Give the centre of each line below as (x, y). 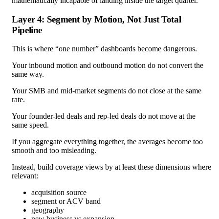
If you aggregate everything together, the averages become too (107, 142)
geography (48, 210)
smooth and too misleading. (54, 151)
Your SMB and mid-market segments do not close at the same (107, 91)
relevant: (25, 176)
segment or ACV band (66, 201)
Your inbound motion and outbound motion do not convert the (108, 66)
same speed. (30, 125)
